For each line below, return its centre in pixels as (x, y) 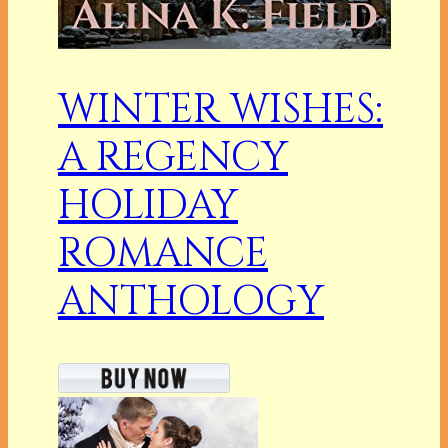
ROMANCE (163, 253)
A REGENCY (173, 157)
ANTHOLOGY (191, 301)
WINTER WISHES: (220, 109)
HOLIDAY (148, 205)
